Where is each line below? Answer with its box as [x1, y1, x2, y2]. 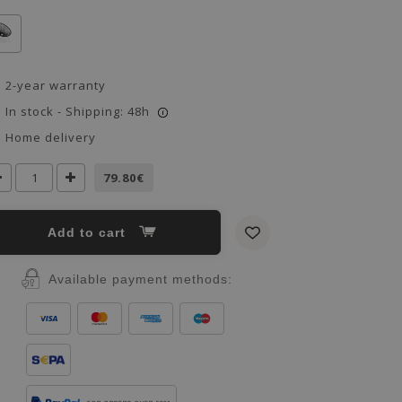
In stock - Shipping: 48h [5, 103, 150, 119]
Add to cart [57, 225, 130, 240]
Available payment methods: [48, 271, 232, 286]
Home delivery [5, 129, 96, 145]
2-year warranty [5, 77, 106, 93]
